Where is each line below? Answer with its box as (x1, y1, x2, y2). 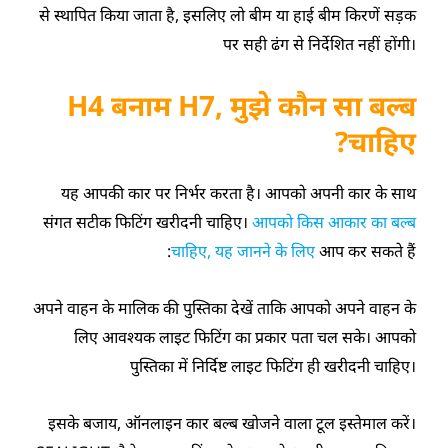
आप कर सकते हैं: (318, 239, 416, 262)
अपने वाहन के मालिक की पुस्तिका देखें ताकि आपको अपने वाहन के (32, 296, 416, 319)
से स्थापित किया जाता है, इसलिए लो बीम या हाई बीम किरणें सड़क (38, 3, 416, 26)
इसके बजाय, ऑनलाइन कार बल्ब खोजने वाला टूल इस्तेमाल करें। (47, 411, 416, 434)
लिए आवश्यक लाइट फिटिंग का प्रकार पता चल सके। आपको (73, 325, 416, 348)
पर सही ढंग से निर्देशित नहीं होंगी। (222, 32, 416, 55)
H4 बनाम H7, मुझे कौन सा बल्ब (66, 85, 416, 124)
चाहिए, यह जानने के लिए (170, 239, 319, 262)
